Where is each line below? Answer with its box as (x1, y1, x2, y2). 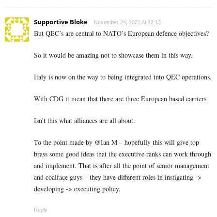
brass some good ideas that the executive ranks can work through (34, 149, 211, 158)
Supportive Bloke (34, 17, 88, 26)
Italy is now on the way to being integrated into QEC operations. (34, 72, 212, 81)
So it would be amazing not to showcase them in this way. (34, 50, 193, 60)
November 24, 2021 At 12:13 (94, 19, 161, 25)
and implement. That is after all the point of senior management (34, 160, 209, 170)
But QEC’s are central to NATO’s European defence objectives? (34, 28, 209, 38)
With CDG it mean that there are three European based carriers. (34, 93, 208, 103)
